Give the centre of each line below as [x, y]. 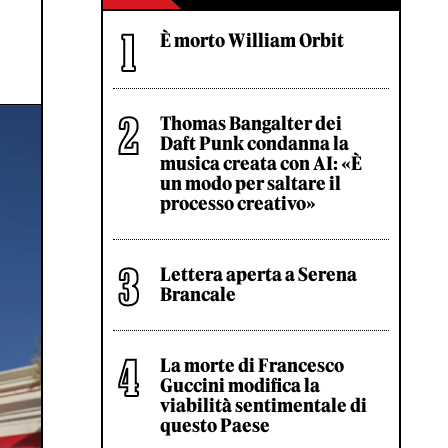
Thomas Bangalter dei [251, 123]
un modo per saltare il [250, 183]
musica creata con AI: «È [261, 163]
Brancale [198, 294]
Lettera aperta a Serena [258, 274]
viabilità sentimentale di [263, 405]
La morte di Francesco [252, 365]
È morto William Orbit [252, 40]
